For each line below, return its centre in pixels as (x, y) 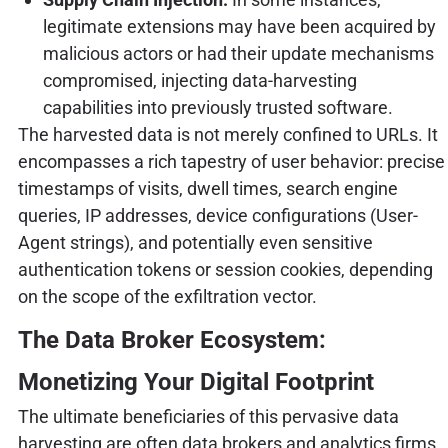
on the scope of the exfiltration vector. (167, 296)
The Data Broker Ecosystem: (171, 339)
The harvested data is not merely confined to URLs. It (227, 134)
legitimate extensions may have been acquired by (239, 26)
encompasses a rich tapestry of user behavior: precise (231, 161)
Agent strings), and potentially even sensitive (195, 242)
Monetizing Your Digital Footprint (195, 381)
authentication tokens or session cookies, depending (225, 269)
